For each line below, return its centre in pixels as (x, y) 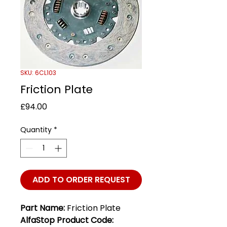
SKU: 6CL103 (38, 72)
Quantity (36, 129)
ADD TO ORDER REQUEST (81, 179)
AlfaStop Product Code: (67, 220)
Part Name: (44, 208)
